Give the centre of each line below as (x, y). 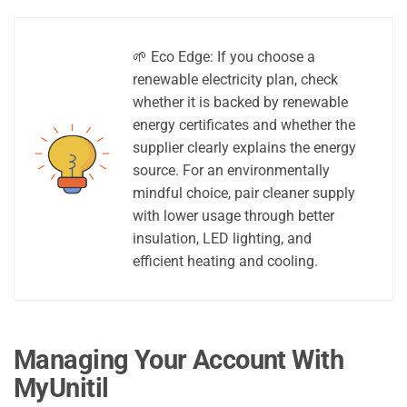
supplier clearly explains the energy (244, 147)
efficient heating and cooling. (225, 261)
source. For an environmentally (231, 170)
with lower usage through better (233, 215)
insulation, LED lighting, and (222, 238)
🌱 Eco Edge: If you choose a (224, 56)
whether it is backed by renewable (240, 102)
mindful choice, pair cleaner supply (244, 193)
